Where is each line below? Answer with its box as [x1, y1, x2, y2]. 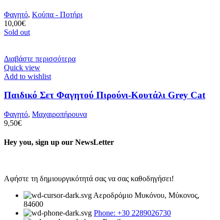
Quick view [4, 63, 40, 72]
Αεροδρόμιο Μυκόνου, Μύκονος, [93, 191, 199, 199]
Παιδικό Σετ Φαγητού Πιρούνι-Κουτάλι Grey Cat [4, 90, 205, 101]
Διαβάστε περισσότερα [4, 54, 76, 63]
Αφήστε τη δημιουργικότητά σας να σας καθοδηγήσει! [4, 174, 174, 183]
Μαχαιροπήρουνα [32, 110, 87, 119]
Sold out [4, 27, 30, 36]
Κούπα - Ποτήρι [32, 10, 82, 19]
